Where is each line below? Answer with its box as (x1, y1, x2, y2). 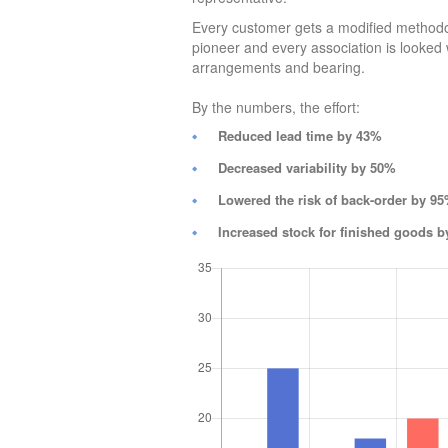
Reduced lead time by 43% (218, 126, 383, 146)
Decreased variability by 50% (218, 158, 397, 178)
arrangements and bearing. (192, 57, 366, 78)
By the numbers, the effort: (192, 97, 361, 118)
